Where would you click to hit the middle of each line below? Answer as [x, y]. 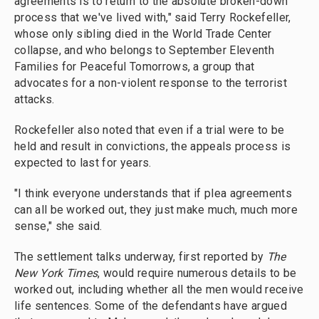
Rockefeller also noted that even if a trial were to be [150, 130]
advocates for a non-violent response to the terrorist [151, 83]
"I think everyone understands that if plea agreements [153, 194]
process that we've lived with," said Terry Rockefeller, [153, 18]
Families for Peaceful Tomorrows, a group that [135, 67]
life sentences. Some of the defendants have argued [151, 306]
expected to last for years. [83, 163]
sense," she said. [58, 226]
